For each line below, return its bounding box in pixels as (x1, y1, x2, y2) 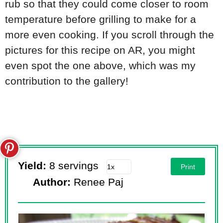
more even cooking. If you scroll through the (5, 28, 214, 40)
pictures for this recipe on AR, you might (5, 44, 195, 56)
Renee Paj (74, 176, 123, 188)
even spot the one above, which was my (5, 59, 196, 71)
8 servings (49, 159, 99, 171)
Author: (33, 176, 74, 188)
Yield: (18, 159, 49, 171)
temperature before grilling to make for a (5, 13, 196, 25)
